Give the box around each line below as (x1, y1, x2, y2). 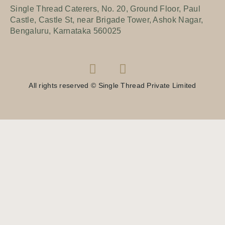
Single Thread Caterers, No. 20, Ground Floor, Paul (10, 4, 201, 13)
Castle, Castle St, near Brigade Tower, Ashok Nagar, (10, 15, 203, 24)
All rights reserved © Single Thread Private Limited (29, 81, 196, 89)
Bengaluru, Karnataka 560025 (10, 26, 122, 35)
